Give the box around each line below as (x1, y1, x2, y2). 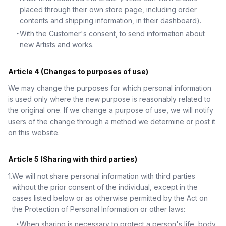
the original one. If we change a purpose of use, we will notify (8, 106, 213, 115)
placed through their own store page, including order (20, 5, 197, 14)
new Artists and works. (20, 40, 94, 49)
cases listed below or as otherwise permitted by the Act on (12, 194, 208, 202)
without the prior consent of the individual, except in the (12, 183, 198, 191)
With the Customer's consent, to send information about (20, 29, 205, 38)
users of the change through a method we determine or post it (8, 117, 215, 126)
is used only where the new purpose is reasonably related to (8, 95, 211, 103)
